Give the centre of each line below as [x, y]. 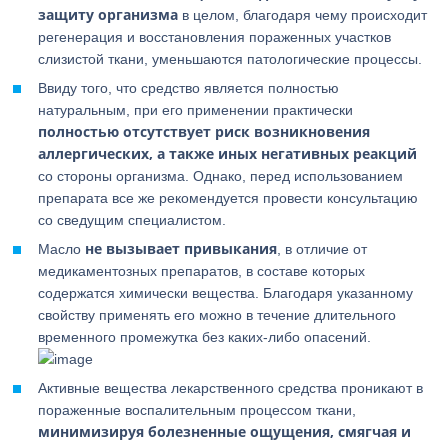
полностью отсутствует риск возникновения [204, 131]
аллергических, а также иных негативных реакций [228, 153]
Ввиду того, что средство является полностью [189, 88]
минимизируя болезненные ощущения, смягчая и [225, 431]
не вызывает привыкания [181, 248]
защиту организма [108, 14]
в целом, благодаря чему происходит [303, 15]
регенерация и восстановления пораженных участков [215, 37]
